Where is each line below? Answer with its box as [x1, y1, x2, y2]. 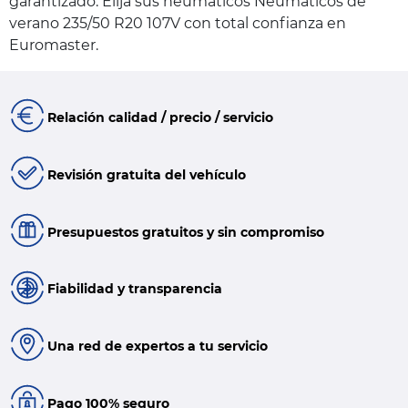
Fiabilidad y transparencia [46, 280, 222, 298]
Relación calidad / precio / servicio [46, 109, 273, 127]
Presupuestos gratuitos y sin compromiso [46, 223, 324, 240]
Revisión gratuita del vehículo [46, 166, 246, 183]
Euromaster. [9, 36, 98, 55]
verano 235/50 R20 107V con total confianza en [9, 15, 346, 33]
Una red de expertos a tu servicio [46, 338, 268, 355]
